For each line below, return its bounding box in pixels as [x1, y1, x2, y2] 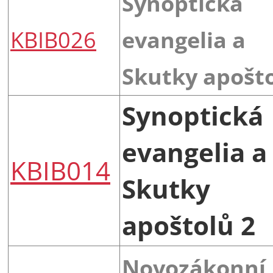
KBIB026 [10, 24, 96, 54]
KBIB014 [10, 152, 110, 188]
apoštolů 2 [122, 207, 255, 243]
